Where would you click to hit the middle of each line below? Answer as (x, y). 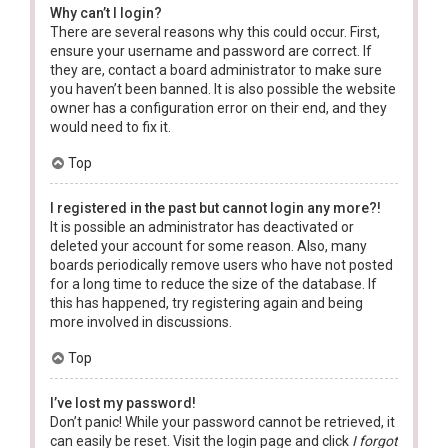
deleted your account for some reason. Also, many (208, 245)
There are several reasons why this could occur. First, (215, 31)
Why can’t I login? (106, 12)
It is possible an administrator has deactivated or (202, 226)
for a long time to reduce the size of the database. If (213, 283)
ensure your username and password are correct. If (211, 50)
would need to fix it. (110, 126)
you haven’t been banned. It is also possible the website (223, 88)
